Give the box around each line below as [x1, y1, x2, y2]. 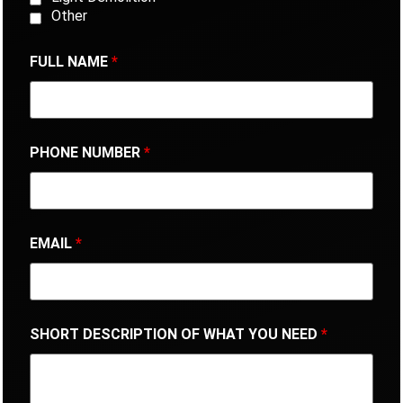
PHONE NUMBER [30, 143, 144, 161]
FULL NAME [30, 52, 112, 70]
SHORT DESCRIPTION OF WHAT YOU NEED [30, 325, 321, 343]
